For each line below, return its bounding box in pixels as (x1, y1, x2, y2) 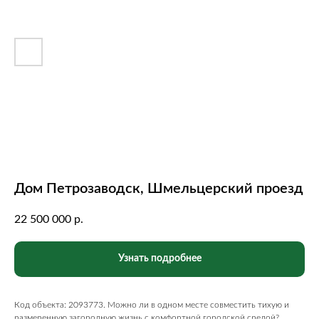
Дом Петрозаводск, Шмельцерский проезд (14, 182, 303, 196)
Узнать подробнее (117, 253, 202, 263)
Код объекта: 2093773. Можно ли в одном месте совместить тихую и (14, 300, 289, 309)
